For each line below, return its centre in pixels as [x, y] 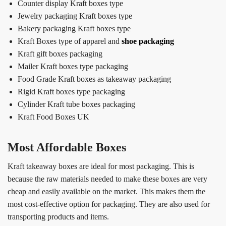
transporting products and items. [58, 216]
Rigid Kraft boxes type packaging [71, 91]
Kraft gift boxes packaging [60, 53]
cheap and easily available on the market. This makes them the [106, 191]
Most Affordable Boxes [67, 147]
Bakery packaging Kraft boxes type [74, 28]
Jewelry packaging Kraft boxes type [75, 16]
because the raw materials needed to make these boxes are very [107, 179]
